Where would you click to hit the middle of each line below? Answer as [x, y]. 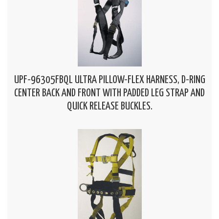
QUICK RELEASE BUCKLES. [109, 106]
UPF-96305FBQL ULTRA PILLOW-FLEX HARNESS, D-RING [109, 80]
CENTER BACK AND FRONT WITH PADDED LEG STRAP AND [109, 93]
